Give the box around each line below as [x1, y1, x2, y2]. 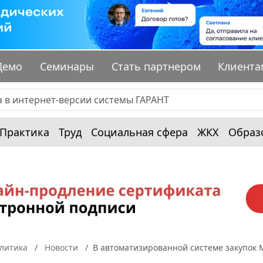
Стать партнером [111, 59, 201, 74]
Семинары [40, 59, 95, 74]
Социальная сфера [91, 125, 188, 140]
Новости [45, 241, 78, 253]
